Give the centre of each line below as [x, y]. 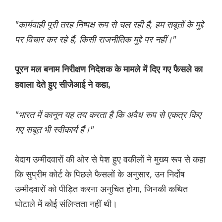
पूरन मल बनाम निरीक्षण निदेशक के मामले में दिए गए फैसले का [109, 70]
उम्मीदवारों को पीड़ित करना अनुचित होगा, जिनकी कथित [101, 189]
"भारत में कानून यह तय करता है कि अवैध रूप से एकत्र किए [108, 115]
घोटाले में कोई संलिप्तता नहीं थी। [66, 204]
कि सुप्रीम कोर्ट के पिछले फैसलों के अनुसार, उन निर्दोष [100, 174]
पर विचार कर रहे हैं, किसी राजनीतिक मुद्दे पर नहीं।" [95, 39]
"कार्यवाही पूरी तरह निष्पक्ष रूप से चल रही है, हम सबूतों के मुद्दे [109, 25]
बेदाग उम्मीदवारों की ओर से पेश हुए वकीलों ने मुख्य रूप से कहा [110, 159]
